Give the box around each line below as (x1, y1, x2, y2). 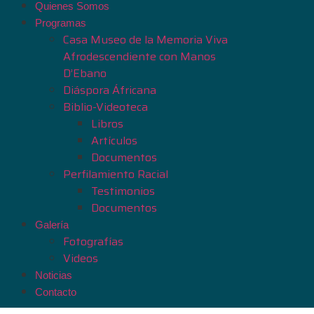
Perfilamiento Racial (63, 165, 168, 184)
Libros (91, 115, 123, 133)
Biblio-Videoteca (63, 98, 148, 116)
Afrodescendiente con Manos (63, 48, 216, 66)
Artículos (91, 132, 137, 150)
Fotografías (63, 233, 123, 251)
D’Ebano (63, 64, 107, 83)
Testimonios (91, 182, 155, 200)
